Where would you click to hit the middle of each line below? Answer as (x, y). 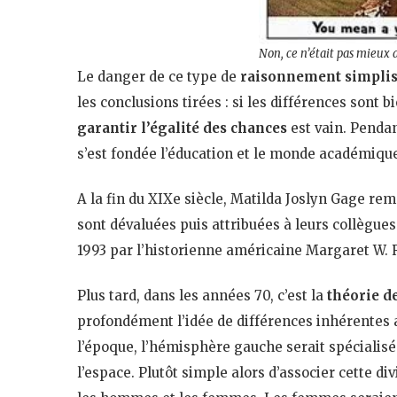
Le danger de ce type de (159, 76)
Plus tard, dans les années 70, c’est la (202, 295)
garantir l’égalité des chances (182, 128)
